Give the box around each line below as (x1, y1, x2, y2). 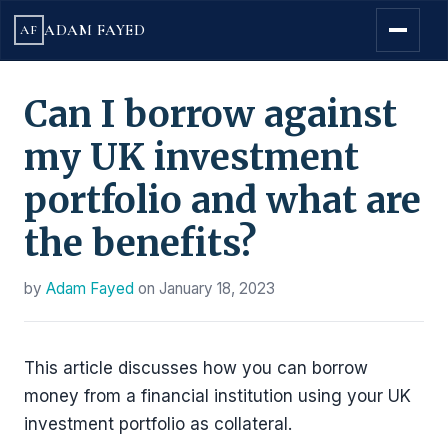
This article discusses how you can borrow (24, 358, 368, 378)
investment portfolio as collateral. (24, 414, 292, 434)
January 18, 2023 (159, 279, 275, 298)
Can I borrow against (24, 92, 397, 137)
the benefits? (24, 221, 257, 266)
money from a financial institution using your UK (24, 386, 411, 406)
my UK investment (24, 135, 359, 180)
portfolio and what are (24, 178, 421, 223)
